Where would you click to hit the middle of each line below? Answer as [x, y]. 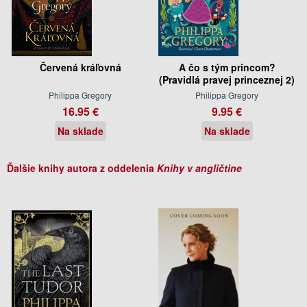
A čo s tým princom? [227, 67]
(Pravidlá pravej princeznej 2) [227, 79]
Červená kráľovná [80, 67]
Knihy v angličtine [199, 168]
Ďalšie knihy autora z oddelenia [82, 168]
